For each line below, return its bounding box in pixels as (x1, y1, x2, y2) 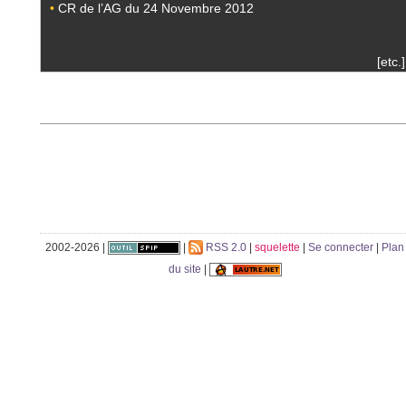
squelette (255, 240, 300, 254)
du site (168, 262, 201, 275)
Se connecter (308, 240, 373, 254)
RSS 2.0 (203, 240, 246, 254)
